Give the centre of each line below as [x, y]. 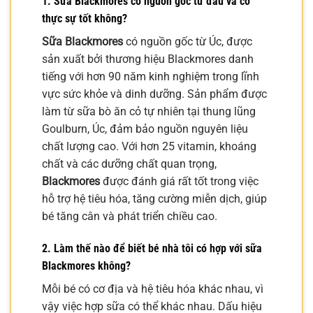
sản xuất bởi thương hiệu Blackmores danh [148, 59]
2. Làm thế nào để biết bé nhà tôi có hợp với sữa [152, 248]
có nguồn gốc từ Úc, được [188, 42]
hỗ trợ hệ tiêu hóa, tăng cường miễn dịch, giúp [154, 199]
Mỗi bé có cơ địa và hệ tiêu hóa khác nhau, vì [153, 289]
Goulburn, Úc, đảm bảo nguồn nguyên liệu [145, 129]
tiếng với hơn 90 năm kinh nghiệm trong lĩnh [151, 77]
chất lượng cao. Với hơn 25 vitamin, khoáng [149, 147]
